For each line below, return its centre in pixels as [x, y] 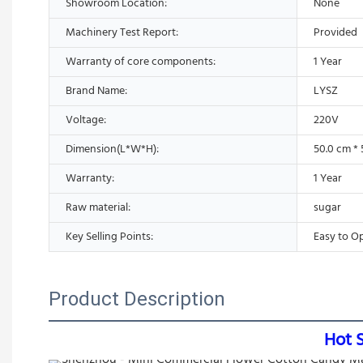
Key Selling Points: [109, 237]
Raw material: [98, 207]
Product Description [137, 299]
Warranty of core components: [141, 62]
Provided [335, 32]
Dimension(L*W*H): [112, 149]
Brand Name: [96, 91]
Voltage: [86, 120]
